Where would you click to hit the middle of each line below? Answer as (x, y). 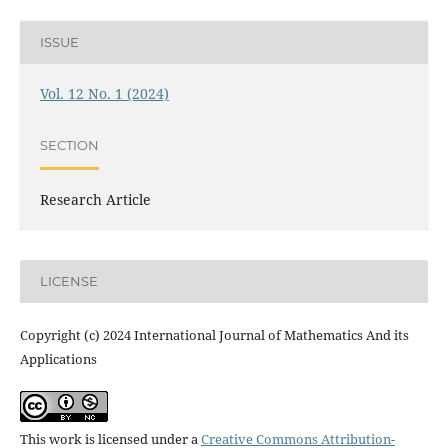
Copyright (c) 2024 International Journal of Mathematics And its (214, 334)
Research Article (95, 199)
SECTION (69, 145)
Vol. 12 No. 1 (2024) (104, 93)
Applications (58, 358)
